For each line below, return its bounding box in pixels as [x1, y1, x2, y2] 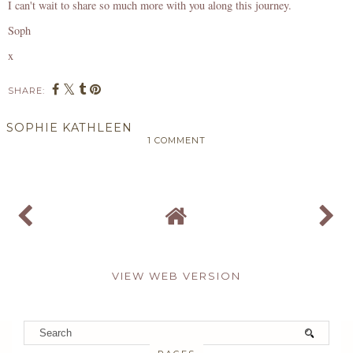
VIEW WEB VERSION [112, 269, 241, 283]
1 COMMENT [147, 135, 206, 147]
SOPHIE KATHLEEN [6, 121, 132, 136]
